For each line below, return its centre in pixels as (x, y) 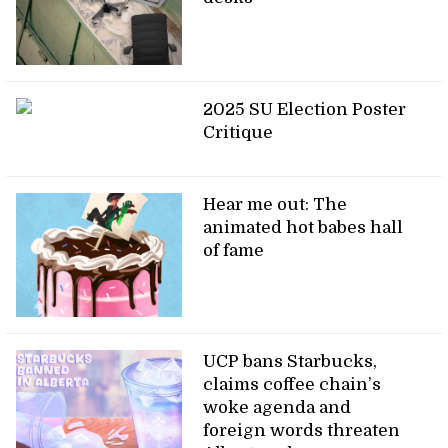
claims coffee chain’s (292, 385)
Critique (238, 132)
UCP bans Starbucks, (290, 362)
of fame (234, 250)
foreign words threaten (302, 431)
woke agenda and (277, 408)
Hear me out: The (275, 204)
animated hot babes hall (303, 227)
